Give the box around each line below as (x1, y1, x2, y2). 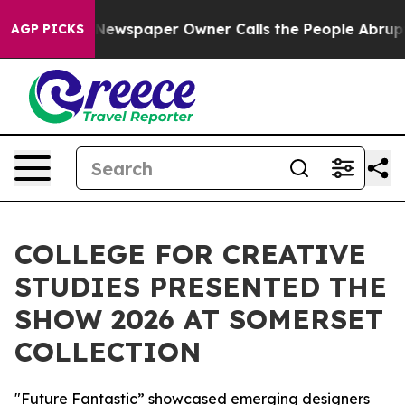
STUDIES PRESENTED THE (14, 269, 387, 304)
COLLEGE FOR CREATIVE (14, 237, 366, 271)
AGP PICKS (11, 21, 84, 37)
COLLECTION (14, 334, 202, 369)
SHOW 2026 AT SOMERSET (14, 302, 383, 336)
